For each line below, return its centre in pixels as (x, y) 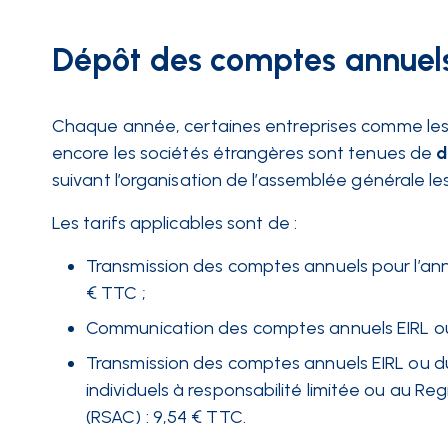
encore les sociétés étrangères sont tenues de (242, 153)
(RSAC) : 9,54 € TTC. (168, 417)
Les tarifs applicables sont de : (176, 223)
